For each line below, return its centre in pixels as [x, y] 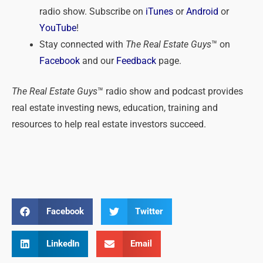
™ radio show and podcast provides [170, 91]
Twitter [149, 211]
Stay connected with [82, 45]
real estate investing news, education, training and [115, 108]
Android [202, 12]
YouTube [58, 28]
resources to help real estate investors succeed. [109, 124]
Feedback [136, 61]
